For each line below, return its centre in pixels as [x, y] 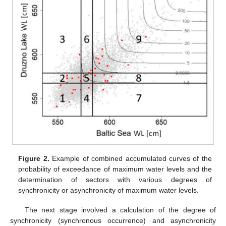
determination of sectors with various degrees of [115, 180]
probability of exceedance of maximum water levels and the [115, 169]
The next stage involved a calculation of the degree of [120, 210]
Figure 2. [34, 159]
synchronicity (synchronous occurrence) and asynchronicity [113, 220]
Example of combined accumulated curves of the [130, 159]
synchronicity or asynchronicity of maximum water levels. [109, 190]
